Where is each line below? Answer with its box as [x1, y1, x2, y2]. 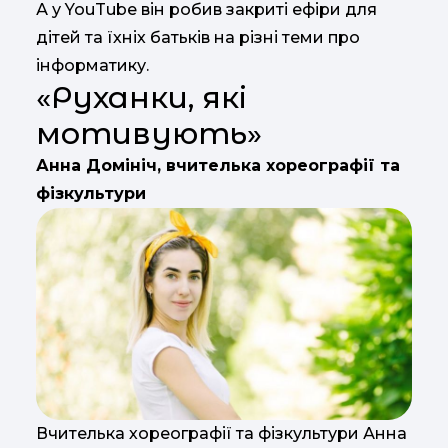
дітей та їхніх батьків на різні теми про [36, 28, 360, 48]
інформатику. [36, 56, 149, 76]
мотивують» [36, 115, 262, 153]
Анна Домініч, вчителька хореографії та [36, 156, 400, 176]
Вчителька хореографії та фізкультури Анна [36, 423, 407, 443]
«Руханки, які [36, 79, 247, 117]
